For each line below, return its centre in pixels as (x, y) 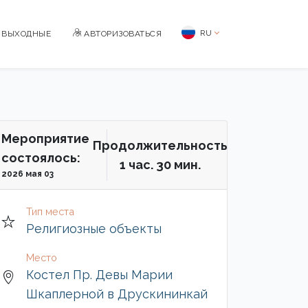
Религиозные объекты (94, 229)
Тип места (50, 211)
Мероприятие (45, 139)
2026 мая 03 (27, 174)
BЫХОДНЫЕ (26, 34)
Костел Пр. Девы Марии (99, 275)
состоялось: (41, 158)
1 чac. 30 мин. (160, 164)
